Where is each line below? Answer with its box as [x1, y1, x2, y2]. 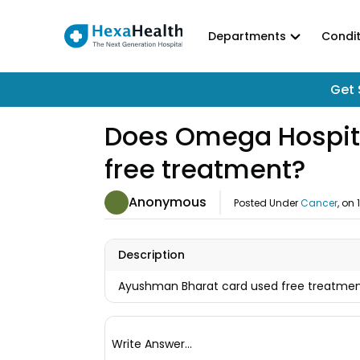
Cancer [301, 195, 337, 210]
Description [118, 247, 185, 263]
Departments [207, 27, 286, 44]
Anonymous [129, 192, 207, 211]
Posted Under [234, 195, 298, 210]
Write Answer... [112, 335, 192, 352]
